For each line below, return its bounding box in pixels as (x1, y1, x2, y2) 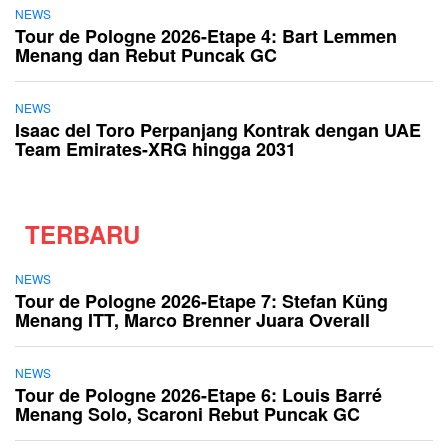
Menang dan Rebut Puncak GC (15, 42, 277, 69)
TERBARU (25, 217, 140, 252)
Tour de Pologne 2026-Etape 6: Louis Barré (15, 382, 382, 409)
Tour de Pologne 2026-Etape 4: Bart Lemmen (15, 23, 397, 50)
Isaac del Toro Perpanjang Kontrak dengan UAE (15, 117, 421, 144)
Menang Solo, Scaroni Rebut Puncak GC (15, 401, 360, 428)
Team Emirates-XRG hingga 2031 (15, 136, 296, 163)
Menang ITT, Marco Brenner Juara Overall (15, 307, 370, 334)
